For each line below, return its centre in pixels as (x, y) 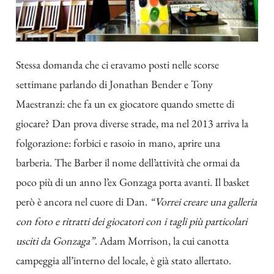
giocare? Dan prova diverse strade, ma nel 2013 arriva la (132, 124)
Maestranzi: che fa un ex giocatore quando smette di (125, 104)
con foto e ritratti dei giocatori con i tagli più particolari (131, 221)
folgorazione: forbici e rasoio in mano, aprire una (118, 143)
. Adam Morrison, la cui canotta (162, 241)
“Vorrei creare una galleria (203, 202)
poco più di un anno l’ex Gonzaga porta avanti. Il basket (133, 182)
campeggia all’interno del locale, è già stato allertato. (124, 261)
